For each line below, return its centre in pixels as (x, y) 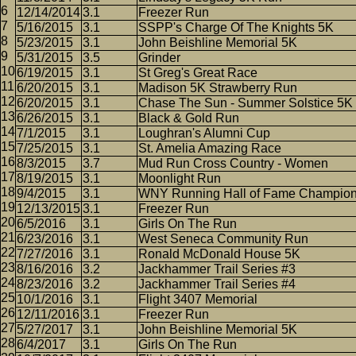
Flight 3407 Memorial (198, 299)
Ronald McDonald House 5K (219, 254)
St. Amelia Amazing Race (210, 148)
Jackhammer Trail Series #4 (217, 284)
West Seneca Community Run (223, 239)
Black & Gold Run (189, 118)
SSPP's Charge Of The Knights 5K (236, 27)
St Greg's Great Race (198, 73)
